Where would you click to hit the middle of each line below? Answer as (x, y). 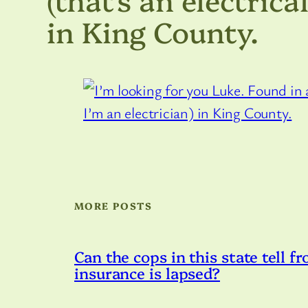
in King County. (153, 30)
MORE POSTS (113, 205)
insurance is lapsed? (147, 272)
